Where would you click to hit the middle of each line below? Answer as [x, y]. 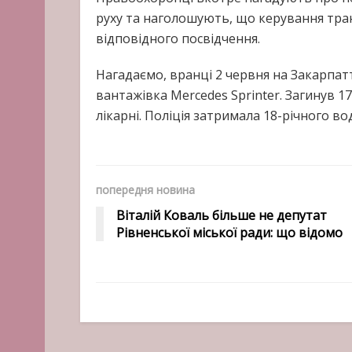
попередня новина [145, 189]
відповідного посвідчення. [178, 38]
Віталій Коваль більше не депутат [222, 215]
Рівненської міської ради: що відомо [229, 232]
